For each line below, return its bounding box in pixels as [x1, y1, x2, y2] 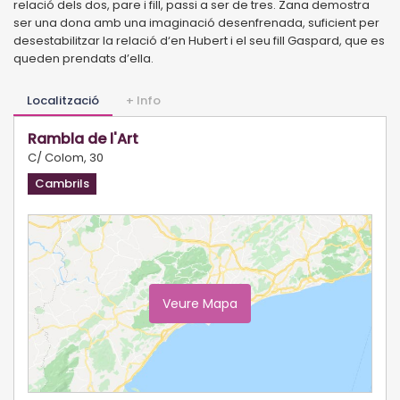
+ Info [126, 91, 161, 109]
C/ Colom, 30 [28, 148, 104, 166]
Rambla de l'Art [28, 128, 138, 149]
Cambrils [35, 174, 89, 192]
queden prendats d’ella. [13, 49, 154, 67]
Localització [27, 91, 99, 109]
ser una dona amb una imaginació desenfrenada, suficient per [13, 13, 379, 31]
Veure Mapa [162, 294, 237, 312]
